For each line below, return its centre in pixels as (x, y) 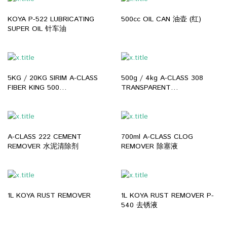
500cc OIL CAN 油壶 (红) (161, 20)
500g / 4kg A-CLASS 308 (162, 78)
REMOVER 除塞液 (149, 146)
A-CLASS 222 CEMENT (45, 137)
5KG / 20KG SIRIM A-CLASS (53, 78)
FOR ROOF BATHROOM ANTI (169, 107)
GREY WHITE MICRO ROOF (52, 107)
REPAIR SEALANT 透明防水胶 (168, 126)
